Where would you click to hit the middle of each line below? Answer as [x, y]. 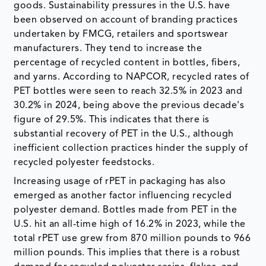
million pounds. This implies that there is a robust [127, 253]
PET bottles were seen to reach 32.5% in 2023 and [128, 92]
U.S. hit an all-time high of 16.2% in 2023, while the [130, 225]
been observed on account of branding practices [126, 20]
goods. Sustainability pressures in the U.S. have [122, 6]
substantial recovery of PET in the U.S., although [124, 134]
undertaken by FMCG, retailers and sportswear [121, 35]
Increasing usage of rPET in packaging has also [120, 182]
